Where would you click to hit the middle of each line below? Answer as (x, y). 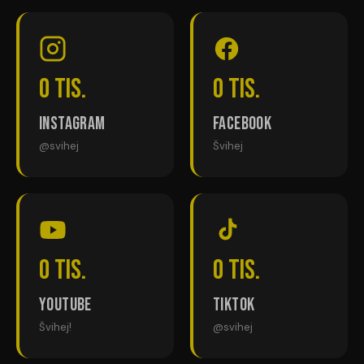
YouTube (65, 305)
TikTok (234, 305)
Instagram (72, 123)
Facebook (243, 123)
